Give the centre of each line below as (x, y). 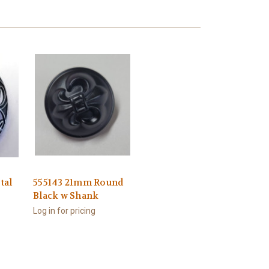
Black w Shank (66, 196)
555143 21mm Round (78, 183)
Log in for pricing (64, 211)
